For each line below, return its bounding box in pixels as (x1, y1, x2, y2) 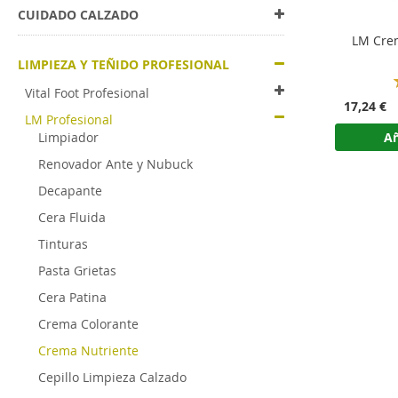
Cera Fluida (37, 209, 106, 226)
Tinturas (37, 235, 88, 252)
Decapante (37, 182, 102, 199)
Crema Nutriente (37, 342, 139, 359)
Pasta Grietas (37, 262, 116, 279)
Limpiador (37, 129, 99, 146)
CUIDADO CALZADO (18, 6, 139, 23)
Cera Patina (37, 289, 107, 306)
